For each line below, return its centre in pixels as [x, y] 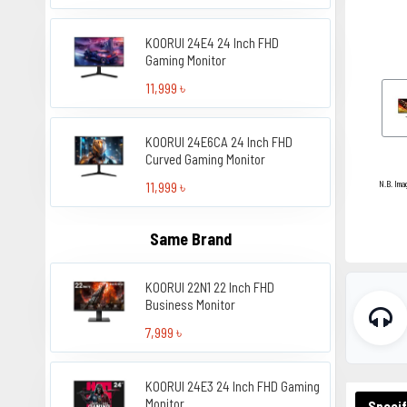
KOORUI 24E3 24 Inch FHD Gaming [233, 386]
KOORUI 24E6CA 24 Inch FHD [219, 142]
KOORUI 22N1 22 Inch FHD [210, 287]
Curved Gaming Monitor [206, 159]
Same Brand [190, 239]
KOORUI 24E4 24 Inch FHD [213, 43]
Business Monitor [191, 304]
